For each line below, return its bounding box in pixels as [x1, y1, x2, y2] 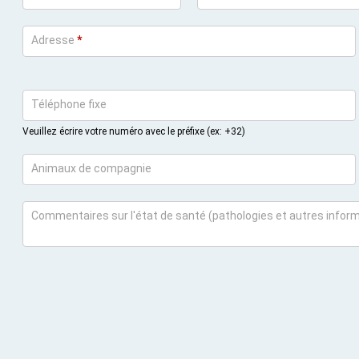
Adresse [30, 33, 75, 46]
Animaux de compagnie [30, 161, 151, 175]
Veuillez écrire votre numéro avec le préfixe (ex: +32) [22, 126, 245, 138]
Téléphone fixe [30, 97, 107, 111]
